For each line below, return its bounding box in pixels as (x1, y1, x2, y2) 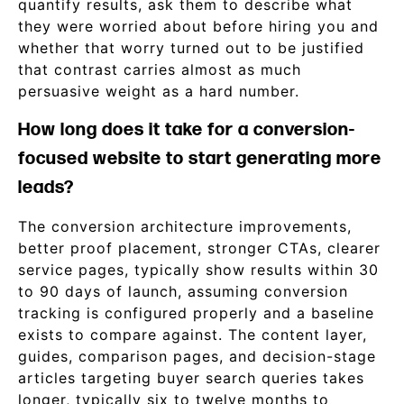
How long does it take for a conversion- (18, 119, 355, 141)
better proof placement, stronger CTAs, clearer (18, 239, 381, 257)
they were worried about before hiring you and (18, 17, 379, 35)
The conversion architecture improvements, (18, 217, 352, 235)
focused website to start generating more (18, 148, 381, 170)
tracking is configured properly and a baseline (18, 304, 374, 322)
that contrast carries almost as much (18, 60, 301, 78)
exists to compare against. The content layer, (18, 326, 367, 344)
